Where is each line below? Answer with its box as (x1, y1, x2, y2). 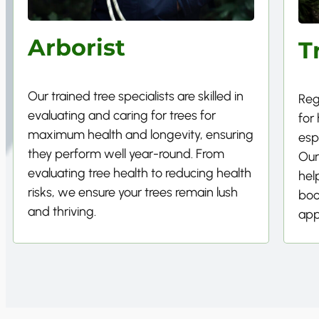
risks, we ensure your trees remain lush (28, 184, 238, 201)
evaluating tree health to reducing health (28, 165, 251, 182)
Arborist (28, 33, 125, 62)
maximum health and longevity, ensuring (28, 127, 253, 143)
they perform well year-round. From (28, 146, 224, 162)
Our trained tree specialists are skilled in (28, 88, 244, 105)
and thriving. (28, 204, 96, 220)
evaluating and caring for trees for (28, 108, 216, 124)
